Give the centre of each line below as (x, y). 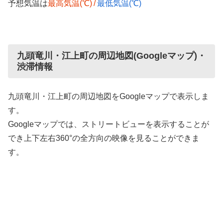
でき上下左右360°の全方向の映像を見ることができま (104, 138)
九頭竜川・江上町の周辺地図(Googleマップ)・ (111, 56)
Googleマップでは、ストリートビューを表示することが (109, 124)
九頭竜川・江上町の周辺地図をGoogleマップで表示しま (109, 97)
